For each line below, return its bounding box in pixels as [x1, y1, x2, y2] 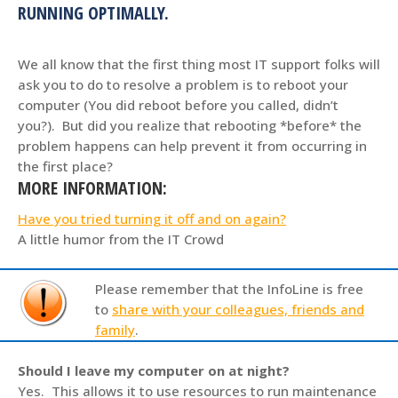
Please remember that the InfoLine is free [95, 280, 363, 298]
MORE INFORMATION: [18, 176, 167, 200]
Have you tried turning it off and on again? [18, 210, 286, 227]
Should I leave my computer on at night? [18, 362, 290, 379]
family [95, 321, 135, 338]
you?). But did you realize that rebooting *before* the [18, 116, 362, 134]
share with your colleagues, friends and [112, 300, 364, 318]
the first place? [18, 157, 113, 175]
